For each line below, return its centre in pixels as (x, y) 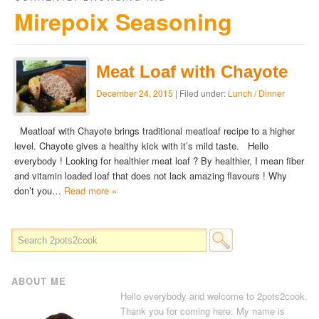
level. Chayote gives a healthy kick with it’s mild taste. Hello (141, 146)
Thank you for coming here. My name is (202, 310)
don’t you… (39, 191)
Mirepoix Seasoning (123, 22)
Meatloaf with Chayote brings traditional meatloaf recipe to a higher (155, 131)
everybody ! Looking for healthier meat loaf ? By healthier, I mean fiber (159, 161)
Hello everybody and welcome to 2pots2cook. (214, 296)
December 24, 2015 (134, 93)
